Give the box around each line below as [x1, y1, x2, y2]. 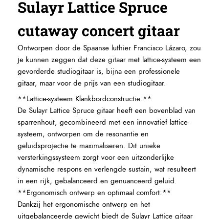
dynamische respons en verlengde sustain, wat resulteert [18, 164, 197, 175]
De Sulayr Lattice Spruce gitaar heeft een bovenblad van [18, 106, 196, 116]
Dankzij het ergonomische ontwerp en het [18, 199, 151, 210]
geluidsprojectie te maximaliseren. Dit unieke [18, 141, 161, 152]
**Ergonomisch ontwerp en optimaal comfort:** [18, 188, 172, 198]
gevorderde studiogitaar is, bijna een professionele [18, 66, 180, 77]
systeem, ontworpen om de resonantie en [18, 129, 149, 140]
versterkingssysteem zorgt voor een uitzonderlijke [18, 153, 175, 163]
